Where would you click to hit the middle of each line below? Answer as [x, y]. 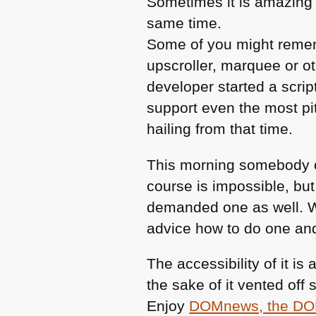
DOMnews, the [241, 306]
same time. [184, 23]
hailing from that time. [220, 129]
